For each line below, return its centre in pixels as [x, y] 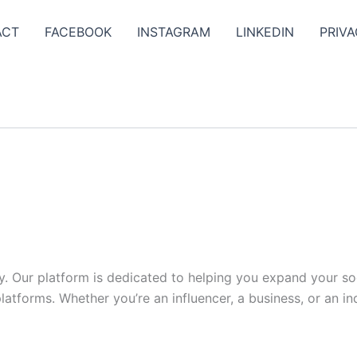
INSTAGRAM [174, 32]
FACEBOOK [78, 32]
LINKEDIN [265, 32]
